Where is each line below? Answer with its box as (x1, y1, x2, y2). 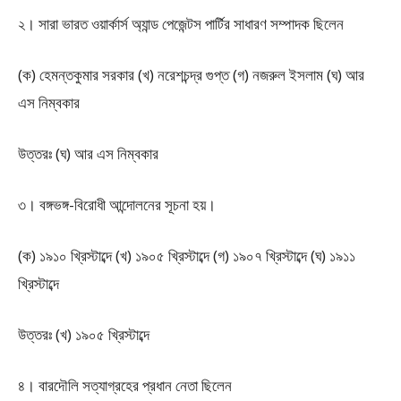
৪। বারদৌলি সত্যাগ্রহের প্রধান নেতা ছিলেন (18, 375, 232, 396)
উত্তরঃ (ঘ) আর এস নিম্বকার (18, 143, 158, 164)
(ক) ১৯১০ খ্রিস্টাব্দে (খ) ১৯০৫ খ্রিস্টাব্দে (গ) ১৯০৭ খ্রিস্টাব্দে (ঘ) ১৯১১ (18, 245, 355, 266)
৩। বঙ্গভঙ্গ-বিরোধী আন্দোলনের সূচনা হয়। (18, 194, 216, 215)
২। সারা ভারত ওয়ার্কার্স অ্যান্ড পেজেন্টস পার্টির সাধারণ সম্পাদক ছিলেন (18, 13, 344, 34)
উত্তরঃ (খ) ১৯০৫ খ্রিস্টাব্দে (18, 324, 149, 345)
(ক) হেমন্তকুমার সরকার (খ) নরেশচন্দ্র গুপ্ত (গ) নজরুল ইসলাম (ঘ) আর (18, 64, 364, 85)
